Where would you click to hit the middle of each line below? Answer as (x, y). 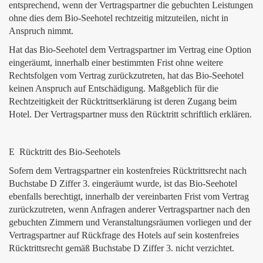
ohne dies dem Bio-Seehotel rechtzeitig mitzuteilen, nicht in (119, 18)
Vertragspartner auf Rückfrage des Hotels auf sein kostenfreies (124, 235)
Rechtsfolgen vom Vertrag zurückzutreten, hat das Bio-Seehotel (126, 75)
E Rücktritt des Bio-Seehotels (65, 152)
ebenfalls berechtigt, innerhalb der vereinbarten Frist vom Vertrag (129, 196)
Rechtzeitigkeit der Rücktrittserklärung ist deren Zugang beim (123, 101)
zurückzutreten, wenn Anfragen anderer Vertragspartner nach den (129, 209)
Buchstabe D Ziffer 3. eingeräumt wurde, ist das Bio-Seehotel (123, 183)
